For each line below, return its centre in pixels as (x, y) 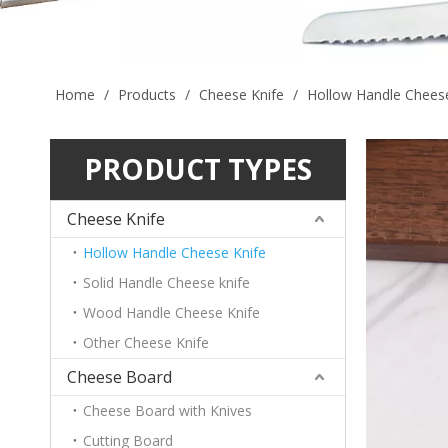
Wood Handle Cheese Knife (171, 312)
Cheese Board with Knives (167, 410)
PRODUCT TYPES (198, 169)
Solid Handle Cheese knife (166, 282)
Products (147, 94)
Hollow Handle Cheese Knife (174, 252)
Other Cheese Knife (146, 342)
